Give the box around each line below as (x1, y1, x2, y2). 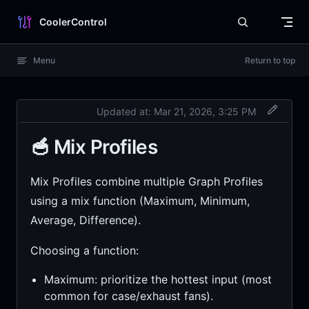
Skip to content (17, 14, 78, 24)
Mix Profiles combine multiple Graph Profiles (30, 175, 263, 188)
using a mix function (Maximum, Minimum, (30, 194, 250, 208)
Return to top (245, 55, 295, 66)
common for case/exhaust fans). (43, 289, 213, 303)
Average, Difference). (30, 213, 141, 227)
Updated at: (97, 105, 154, 117)
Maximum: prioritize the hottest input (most (43, 272, 272, 286)
